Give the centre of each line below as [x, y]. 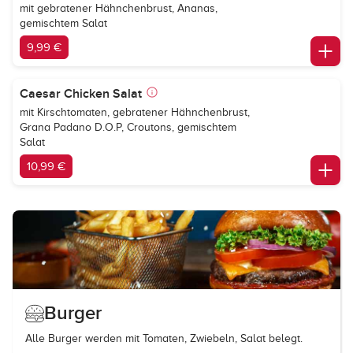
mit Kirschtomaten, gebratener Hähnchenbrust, [135, 112]
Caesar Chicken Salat [81, 94]
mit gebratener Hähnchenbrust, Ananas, [119, 8]
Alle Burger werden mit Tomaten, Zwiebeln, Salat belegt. [164, 338]
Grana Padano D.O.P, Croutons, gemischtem [128, 127]
